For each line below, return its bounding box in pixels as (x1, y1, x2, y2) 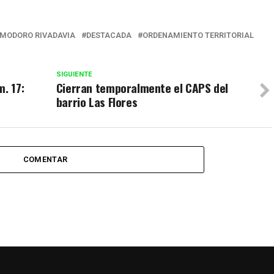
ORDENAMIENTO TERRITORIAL (143, 30, 254, 40)
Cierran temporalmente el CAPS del (56, 78, 229, 97)
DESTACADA (86, 30, 131, 40)
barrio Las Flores (56, 92, 138, 111)
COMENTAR (23, 154, 68, 164)
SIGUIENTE (56, 70, 92, 78)
